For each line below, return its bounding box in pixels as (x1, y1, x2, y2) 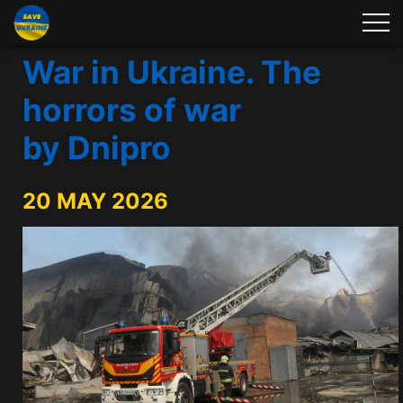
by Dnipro (22, 129, 171, 167)
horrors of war (22, 91, 241, 130)
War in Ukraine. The (22, 53, 321, 92)
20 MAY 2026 (22, 188, 168, 214)
